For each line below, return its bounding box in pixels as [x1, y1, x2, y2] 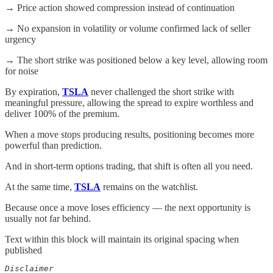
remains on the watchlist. [101, 182, 198, 193]
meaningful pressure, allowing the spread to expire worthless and [5, 97, 253, 108]
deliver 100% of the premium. [5, 108, 119, 119]
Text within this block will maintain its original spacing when [5, 234, 239, 245]
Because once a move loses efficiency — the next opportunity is [5, 202, 250, 213]
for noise [5, 66, 38, 77]
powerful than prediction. [5, 140, 102, 151]
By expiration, [5, 87, 62, 97]
